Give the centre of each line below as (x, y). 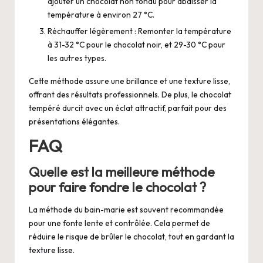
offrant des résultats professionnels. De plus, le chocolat (130, 95)
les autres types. (77, 58)
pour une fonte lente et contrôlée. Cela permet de (119, 223)
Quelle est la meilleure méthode (122, 172)
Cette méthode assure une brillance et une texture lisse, (129, 81)
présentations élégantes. (74, 122)
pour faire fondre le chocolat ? (117, 187)
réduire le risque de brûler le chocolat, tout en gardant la (131, 237)
